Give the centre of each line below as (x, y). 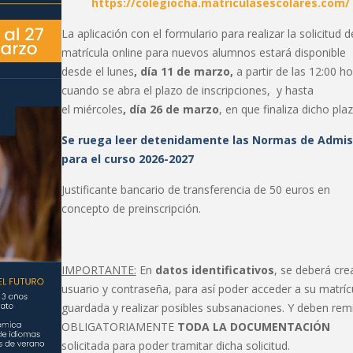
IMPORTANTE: (98, 270)
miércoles (98, 109)
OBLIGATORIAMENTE (119, 327)
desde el (84, 71)
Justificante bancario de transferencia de (165, 190)
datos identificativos (214, 270)
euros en (306, 190)
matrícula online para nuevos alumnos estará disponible (203, 52)
